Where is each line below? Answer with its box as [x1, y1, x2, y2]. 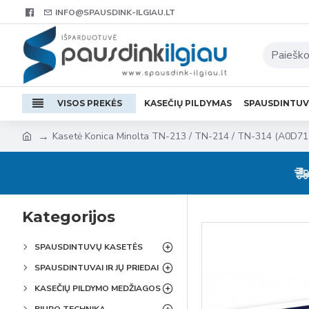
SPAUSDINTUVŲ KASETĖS [34, 241, 143, 252]
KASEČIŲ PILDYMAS [144, 98, 232, 108]
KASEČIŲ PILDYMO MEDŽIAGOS [34, 283, 161, 294]
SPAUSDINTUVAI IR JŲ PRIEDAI [34, 262, 159, 273]
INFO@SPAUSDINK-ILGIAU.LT [55, 6, 175, 18]
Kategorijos [22, 208, 115, 226]
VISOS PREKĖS [57, 98, 122, 108]
